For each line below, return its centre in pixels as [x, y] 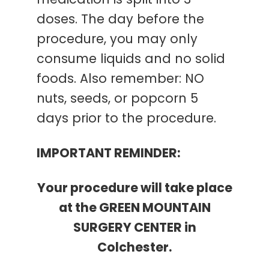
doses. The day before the [121, 20]
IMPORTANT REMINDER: [109, 154]
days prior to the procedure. [127, 119]
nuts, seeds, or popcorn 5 [118, 100]
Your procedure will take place [134, 189]
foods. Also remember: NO [121, 80]
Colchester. [134, 249]
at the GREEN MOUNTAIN [134, 209]
